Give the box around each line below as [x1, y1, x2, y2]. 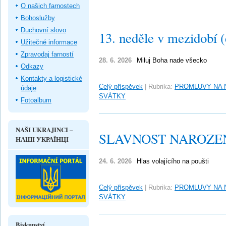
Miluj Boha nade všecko [137, 56, 207, 64]
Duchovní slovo [21, 26, 66, 34]
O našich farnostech [21, 2, 80, 10]
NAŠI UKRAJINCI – [16, 125, 73, 134]
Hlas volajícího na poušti [137, 157, 209, 165]
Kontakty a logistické [21, 74, 82, 82]
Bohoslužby [21, 14, 55, 22]
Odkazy [21, 62, 43, 70]
